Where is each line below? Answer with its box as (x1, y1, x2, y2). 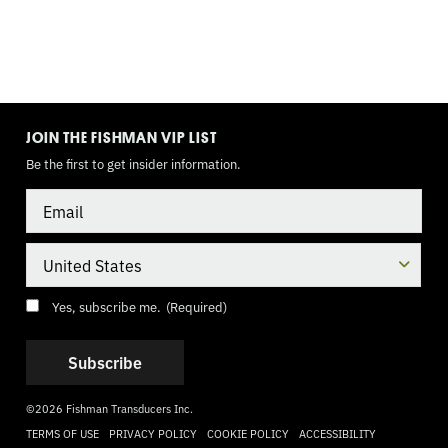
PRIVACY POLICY (109, 425, 197, 441)
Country (25, 241, 75, 261)
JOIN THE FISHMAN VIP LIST (26, 127, 217, 147)
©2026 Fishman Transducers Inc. (26, 400, 193, 416)
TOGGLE (26, 100, 68, 116)
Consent (25, 295, 78, 315)
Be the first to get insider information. (26, 154, 241, 173)
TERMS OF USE (26, 425, 99, 441)
